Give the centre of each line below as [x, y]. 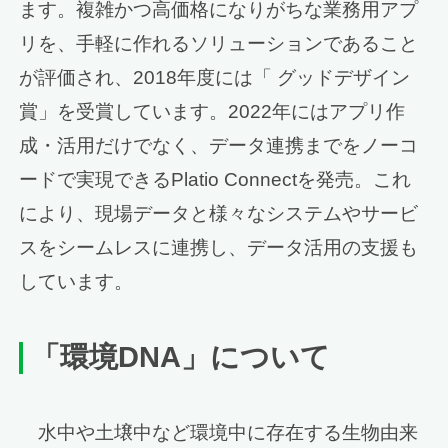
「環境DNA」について [181, 356]
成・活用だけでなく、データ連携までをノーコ [219, 146]
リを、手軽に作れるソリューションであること [219, 44]
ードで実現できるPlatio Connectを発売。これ [215, 180]
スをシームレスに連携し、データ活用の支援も [219, 248]
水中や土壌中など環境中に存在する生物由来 [228, 432]
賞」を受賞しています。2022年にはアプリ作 [212, 112]
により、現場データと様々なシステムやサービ [219, 214]
